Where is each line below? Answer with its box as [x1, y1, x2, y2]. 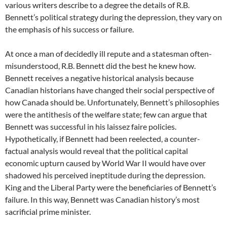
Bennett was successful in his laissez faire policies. [5, 122, 176, 131]
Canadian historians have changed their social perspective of [5, 85, 214, 95]
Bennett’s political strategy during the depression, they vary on [5, 12, 222, 22]
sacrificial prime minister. [5, 207, 91, 216]
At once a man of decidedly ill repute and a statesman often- [5, 49, 212, 58]
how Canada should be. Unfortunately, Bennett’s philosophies [5, 97, 219, 107]
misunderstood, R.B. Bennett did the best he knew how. [5, 61, 196, 70]
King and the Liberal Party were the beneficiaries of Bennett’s [5, 182, 216, 192]
